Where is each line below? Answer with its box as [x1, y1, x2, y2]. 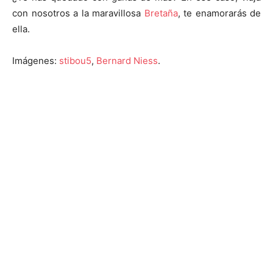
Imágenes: [12, 55, 59, 66]
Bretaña [144, 7, 178, 19]
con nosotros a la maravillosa [12, 7, 144, 19]
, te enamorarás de [177, 7, 261, 19]
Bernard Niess [96, 55, 158, 66]
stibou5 [59, 55, 91, 66]
